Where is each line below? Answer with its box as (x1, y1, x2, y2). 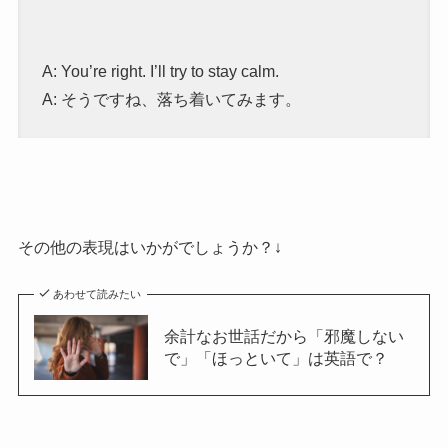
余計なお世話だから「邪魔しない (163, 327, 404, 346)
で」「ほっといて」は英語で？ (163, 349, 388, 368)
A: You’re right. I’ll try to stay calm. (41, 63, 279, 81)
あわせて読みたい (53, 288, 142, 301)
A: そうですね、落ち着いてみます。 (41, 91, 301, 109)
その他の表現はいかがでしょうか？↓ (17, 239, 282, 257)
